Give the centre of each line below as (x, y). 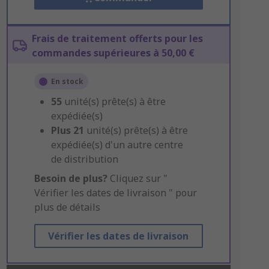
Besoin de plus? (71, 178)
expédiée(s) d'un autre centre (117, 145)
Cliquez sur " (137, 178)
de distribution (84, 159)
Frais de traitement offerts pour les (117, 38)
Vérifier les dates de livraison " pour (115, 193)
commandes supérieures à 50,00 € (113, 53)
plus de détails (67, 207)
